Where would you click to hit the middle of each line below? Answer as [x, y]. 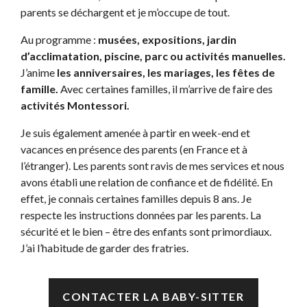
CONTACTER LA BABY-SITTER [153, 297]
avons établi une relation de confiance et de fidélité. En [147, 182]
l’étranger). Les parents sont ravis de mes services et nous [152, 166]
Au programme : [59, 40]
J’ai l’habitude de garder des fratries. [105, 248]
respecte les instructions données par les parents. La [141, 215]
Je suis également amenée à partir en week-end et [135, 133]
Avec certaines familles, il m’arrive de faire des [165, 89]
